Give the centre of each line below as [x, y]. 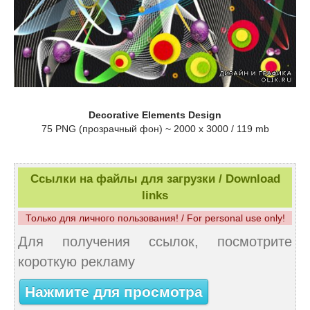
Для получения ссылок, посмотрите [155, 242]
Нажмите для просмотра [114, 292]
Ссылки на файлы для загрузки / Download [155, 179]
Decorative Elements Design [155, 115]
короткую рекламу [76, 262]
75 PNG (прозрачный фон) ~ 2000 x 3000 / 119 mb [155, 129]
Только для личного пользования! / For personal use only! [155, 218]
